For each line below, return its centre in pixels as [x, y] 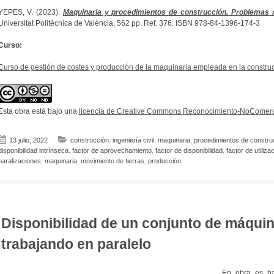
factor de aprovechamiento [112, 151]
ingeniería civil [133, 140]
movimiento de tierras [112, 161]
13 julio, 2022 [28, 140]
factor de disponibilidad [189, 151]
